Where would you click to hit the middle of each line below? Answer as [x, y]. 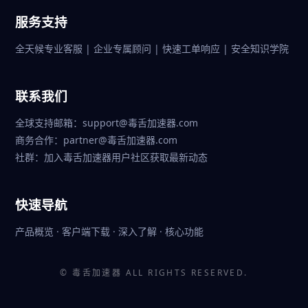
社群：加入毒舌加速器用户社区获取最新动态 [111, 157]
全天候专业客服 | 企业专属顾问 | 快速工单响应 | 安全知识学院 [152, 48]
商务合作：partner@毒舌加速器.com [96, 140]
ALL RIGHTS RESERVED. [185, 273]
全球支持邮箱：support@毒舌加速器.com [107, 123]
